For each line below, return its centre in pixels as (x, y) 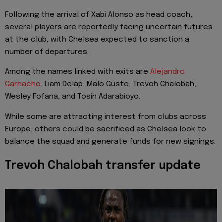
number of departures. (47, 52)
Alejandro (167, 72)
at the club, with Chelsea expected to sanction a (97, 39)
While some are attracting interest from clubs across (106, 117)
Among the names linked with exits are (78, 72)
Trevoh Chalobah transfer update (103, 166)
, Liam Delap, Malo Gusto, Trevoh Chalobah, (118, 84)
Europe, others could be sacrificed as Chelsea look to (106, 129)
